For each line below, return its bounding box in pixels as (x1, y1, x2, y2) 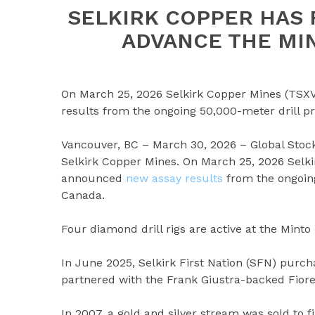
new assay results (126, 171, 223, 185)
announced (61, 171, 126, 185)
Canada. (61, 188, 105, 202)
